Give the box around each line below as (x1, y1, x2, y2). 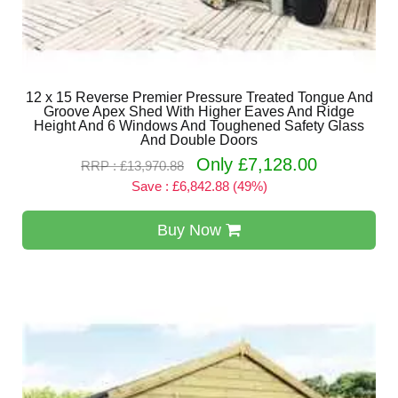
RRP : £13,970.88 (81, 158, 184, 173)
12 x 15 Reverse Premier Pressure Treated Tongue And (25, 90, 373, 105)
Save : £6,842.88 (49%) (131, 179, 267, 194)
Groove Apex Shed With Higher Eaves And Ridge (44, 104, 354, 119)
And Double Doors (140, 132, 258, 147)
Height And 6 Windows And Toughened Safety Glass (34, 118, 364, 133)
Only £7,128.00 (196, 155, 317, 174)
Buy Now (157, 221, 226, 239)
